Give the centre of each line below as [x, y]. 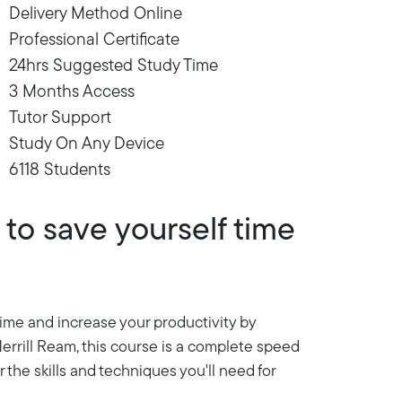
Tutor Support [60, 118]
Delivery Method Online [96, 14]
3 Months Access [72, 92]
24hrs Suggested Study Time [114, 66]
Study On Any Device [87, 144]
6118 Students [60, 170]
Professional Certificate [94, 40]
